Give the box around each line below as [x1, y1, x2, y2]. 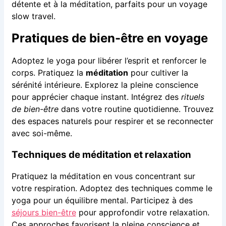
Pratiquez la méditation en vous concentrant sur [11, 171, 195, 182]
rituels [181, 91, 204, 102]
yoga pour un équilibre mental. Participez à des [11, 195, 193, 206]
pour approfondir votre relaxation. [76, 207, 209, 218]
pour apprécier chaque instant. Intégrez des [11, 91, 181, 102]
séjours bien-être [11, 207, 76, 218]
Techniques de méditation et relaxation [11, 148, 191, 160]
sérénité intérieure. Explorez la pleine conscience [11, 79, 198, 90]
